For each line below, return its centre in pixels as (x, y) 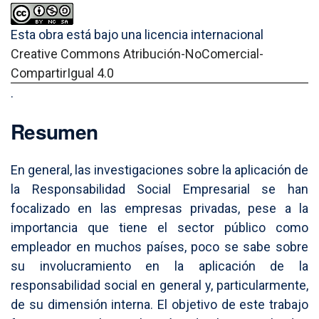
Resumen (54, 132)
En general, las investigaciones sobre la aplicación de (159, 170)
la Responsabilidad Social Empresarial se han (159, 189)
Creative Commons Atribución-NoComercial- (137, 54)
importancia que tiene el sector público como (159, 228)
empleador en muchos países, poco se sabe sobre (159, 247)
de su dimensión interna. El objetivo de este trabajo (159, 305)
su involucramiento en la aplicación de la (159, 266)
